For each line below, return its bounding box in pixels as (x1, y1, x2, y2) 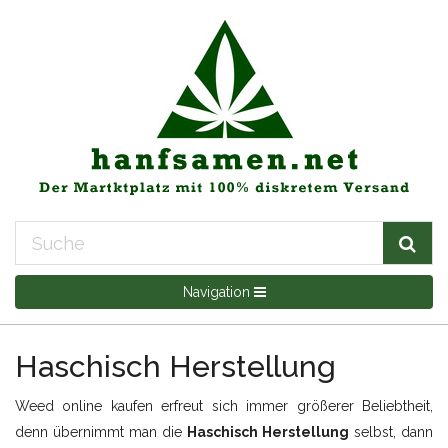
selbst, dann (349, 424, 433, 440)
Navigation (182, 284, 254, 300)
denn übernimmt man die (15, 424, 187, 440)
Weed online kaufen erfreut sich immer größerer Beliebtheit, (15, 398, 433, 414)
